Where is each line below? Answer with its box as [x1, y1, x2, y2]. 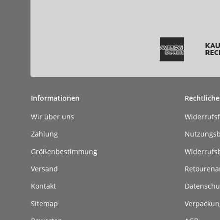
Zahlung [31, 129, 58, 139]
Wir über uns [31, 111, 74, 121]
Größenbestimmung [31, 146, 97, 156]
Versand [31, 164, 58, 173]
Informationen [31, 93, 80, 103]
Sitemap [31, 198, 58, 208]
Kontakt [31, 181, 56, 191]
